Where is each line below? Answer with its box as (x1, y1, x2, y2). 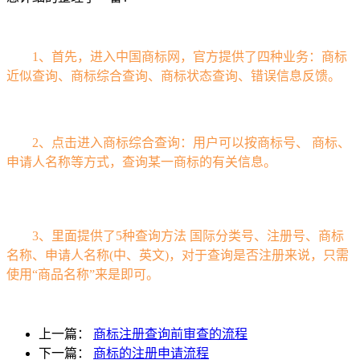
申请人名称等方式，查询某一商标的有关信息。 (6, 155, 276, 170)
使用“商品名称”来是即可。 (6, 268, 159, 282)
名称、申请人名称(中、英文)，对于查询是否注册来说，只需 (6, 248, 349, 263)
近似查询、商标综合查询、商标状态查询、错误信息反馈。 (6, 68, 341, 83)
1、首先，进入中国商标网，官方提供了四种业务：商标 (32, 49, 347, 63)
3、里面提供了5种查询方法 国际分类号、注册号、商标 (6, 229, 344, 243)
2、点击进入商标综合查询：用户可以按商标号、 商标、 (6, 136, 350, 150)
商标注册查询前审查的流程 (93, 327, 247, 342)
